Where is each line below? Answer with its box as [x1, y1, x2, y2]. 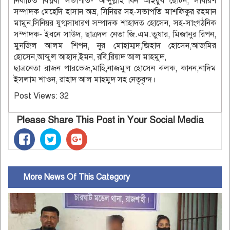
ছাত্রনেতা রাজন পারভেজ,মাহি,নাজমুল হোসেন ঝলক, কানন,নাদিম [14, 63, 216, 73]
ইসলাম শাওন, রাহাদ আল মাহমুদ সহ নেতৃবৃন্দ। [14, 74, 156, 85]
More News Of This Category [13, 171, 130, 182]
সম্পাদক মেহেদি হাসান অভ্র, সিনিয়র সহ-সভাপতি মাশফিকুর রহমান [14, 6, 216, 17]
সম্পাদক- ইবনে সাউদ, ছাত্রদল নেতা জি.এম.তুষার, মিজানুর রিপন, [14, 29, 216, 40]
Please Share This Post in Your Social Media [16, 114, 204, 126]
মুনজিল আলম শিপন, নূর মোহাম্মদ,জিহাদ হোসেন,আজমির [14, 40, 216, 51]
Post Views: [14, 90, 57, 101]
